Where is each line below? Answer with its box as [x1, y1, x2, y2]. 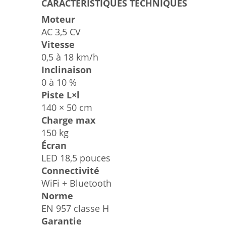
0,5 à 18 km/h [41, 51, 98, 64]
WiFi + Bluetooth [41, 177, 111, 190]
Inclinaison [41, 64, 92, 76]
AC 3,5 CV [41, 26, 81, 38]
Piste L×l [41, 89, 80, 101]
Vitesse [41, 38, 75, 51]
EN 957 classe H [41, 202, 109, 215]
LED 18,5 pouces [41, 152, 110, 164]
